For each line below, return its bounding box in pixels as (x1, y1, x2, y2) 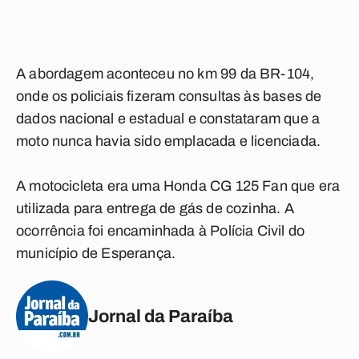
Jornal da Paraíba (88, 306, 233, 326)
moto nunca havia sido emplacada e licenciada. (16, 133, 321, 149)
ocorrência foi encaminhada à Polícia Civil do (16, 223, 305, 239)
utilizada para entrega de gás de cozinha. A (16, 200, 294, 216)
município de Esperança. (16, 245, 176, 261)
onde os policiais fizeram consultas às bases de (16, 88, 322, 104)
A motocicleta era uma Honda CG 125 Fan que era (16, 178, 341, 194)
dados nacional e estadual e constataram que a (16, 111, 321, 127)
